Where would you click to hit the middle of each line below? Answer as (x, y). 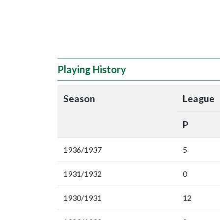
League (199, 98)
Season (79, 98)
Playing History (92, 69)
